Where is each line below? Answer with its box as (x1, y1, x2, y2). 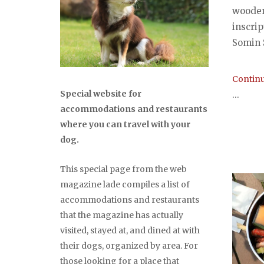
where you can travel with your (60, 119, 190, 130)
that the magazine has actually (60, 210, 183, 221)
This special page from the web (60, 164, 187, 175)
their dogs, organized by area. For (60, 240, 198, 252)
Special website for (60, 88, 141, 100)
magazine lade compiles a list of (60, 179, 190, 190)
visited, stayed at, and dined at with (60, 225, 200, 236)
